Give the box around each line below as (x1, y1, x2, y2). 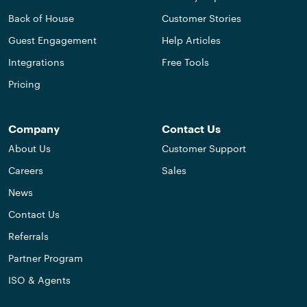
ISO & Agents (8, 274, 71, 286)
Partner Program (8, 252, 83, 265)
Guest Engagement (8, 34, 97, 47)
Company (8, 124, 60, 136)
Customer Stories (162, 12, 241, 25)
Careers (8, 164, 43, 177)
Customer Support (162, 143, 246, 155)
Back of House (8, 12, 74, 25)
